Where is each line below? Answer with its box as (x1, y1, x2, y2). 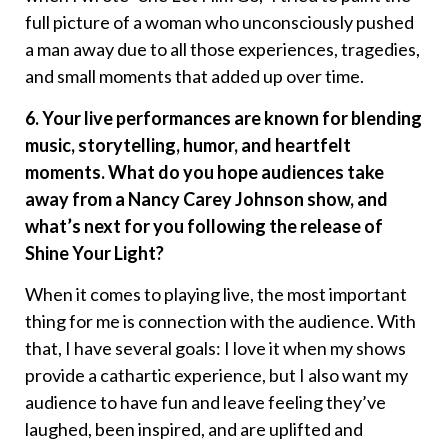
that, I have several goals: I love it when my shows (25, 337, 406, 360)
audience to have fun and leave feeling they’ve (25, 391, 386, 414)
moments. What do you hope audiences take (25, 160, 384, 183)
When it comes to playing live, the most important (25, 283, 407, 306)
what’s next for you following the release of (25, 214, 383, 237)
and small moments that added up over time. (25, 65, 364, 88)
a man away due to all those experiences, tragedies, (25, 38, 420, 61)
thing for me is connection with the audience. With (25, 310, 416, 333)
